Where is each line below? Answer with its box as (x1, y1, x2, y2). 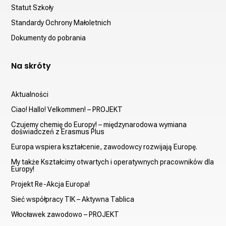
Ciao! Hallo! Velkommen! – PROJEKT (11, 105, 123, 114)
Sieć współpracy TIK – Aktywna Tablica (11, 195, 135, 203)
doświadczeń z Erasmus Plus (11, 127, 105, 136)
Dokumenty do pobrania (11, 33, 86, 42)
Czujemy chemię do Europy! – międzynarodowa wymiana (11, 120, 187, 129)
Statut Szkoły (11, 3, 54, 12)
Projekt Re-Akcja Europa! (11, 180, 90, 188)
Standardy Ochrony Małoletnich (11, 18, 111, 27)
